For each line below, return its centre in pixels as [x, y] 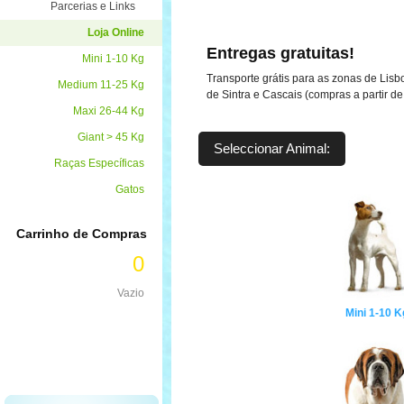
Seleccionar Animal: [272, 148]
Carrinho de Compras [81, 234]
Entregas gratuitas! [280, 53]
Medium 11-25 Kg [101, 85]
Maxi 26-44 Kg [109, 111]
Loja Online [116, 32]
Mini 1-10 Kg [113, 59]
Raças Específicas [99, 163]
